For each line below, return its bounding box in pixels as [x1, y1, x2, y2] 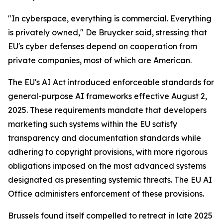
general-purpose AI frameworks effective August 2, [8, 91, 207, 101]
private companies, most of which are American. [8, 55, 192, 65]
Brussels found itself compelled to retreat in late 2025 [8, 211, 213, 221]
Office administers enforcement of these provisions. [8, 189, 204, 199]
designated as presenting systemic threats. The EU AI [8, 175, 212, 185]
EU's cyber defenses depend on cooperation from [8, 41, 197, 51]
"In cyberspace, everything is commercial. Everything [8, 13, 212, 23]
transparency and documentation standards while [8, 133, 201, 143]
